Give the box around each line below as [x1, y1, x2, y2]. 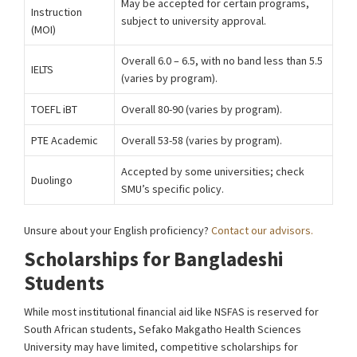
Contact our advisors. [211, 223, 313, 237]
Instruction [31, 5, 82, 19]
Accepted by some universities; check [121, 164, 304, 178]
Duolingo [31, 173, 73, 187]
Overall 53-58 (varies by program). [121, 133, 282, 147]
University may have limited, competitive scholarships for [24, 339, 298, 354]
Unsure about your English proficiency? [24, 223, 211, 237]
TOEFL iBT [31, 102, 77, 116]
